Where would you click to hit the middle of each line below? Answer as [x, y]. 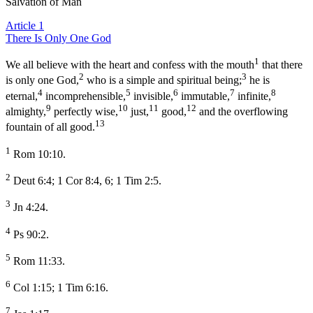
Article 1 [25, 25]
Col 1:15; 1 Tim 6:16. [59, 288]
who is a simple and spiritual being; [163, 80]
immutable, [204, 96]
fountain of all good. [50, 127]
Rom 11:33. [38, 261]
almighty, [26, 112]
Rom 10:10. [38, 154]
